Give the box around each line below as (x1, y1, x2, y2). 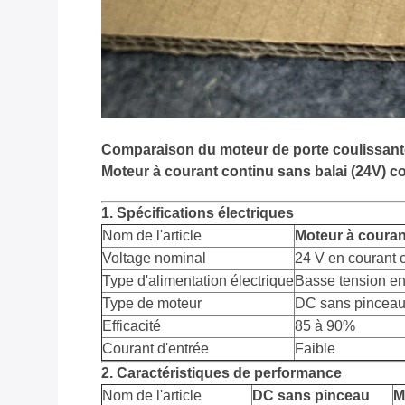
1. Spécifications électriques (101, 205, 294, 221)
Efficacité (102, 318, 161, 334)
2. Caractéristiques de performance (101, 365, 342, 381)
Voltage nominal (102, 250, 206, 267)
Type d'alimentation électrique (102, 273, 294, 289)
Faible (295, 341, 335, 357)
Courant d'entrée (102, 341, 209, 357)
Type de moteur (102, 296, 202, 312)
